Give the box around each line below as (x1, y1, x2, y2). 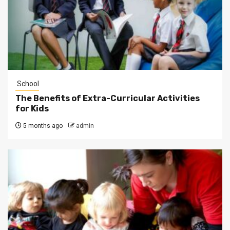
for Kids (15, 103, 49, 113)
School (15, 79, 39, 88)
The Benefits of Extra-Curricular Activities (15, 93, 200, 103)
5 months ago (22, 122, 63, 129)
